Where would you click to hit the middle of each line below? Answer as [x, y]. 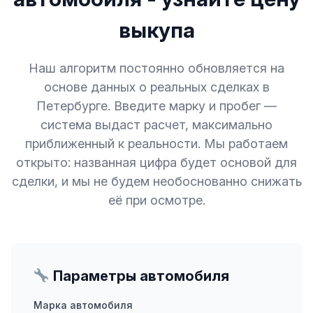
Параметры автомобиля [139, 276]
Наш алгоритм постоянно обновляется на [156, 68]
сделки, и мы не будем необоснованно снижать [156, 181]
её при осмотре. [156, 200]
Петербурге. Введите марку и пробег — [156, 106]
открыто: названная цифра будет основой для [156, 162]
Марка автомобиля [83, 305]
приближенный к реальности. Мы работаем [156, 144]
